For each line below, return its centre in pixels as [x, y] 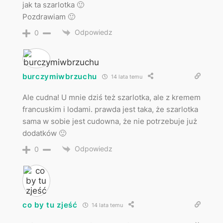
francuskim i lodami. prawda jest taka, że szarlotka [110, 110]
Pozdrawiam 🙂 [49, 17]
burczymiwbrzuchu [60, 76]
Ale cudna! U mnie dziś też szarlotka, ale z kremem [111, 98]
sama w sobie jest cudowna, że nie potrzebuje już [110, 121]
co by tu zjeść [50, 205]
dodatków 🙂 [44, 133]
